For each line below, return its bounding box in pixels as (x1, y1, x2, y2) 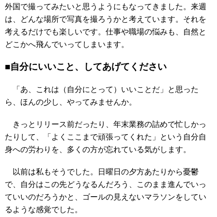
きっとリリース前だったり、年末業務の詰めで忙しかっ (5, 120, 206, 128)
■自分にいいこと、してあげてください (5, 62, 167, 72)
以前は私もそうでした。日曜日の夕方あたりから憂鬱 (5, 168, 199, 176)
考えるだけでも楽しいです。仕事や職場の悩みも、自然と (5, 28, 206, 36)
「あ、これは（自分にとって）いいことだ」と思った (5, 85, 199, 93)
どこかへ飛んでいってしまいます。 (5, 40, 129, 48)
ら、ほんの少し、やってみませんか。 (5, 98, 137, 106)
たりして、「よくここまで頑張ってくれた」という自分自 (5, 133, 206, 141)
